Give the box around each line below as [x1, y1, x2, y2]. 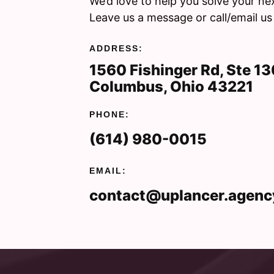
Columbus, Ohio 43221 [89, 77, 254, 95]
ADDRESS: [89, 43, 144, 53]
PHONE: [89, 109, 130, 119]
